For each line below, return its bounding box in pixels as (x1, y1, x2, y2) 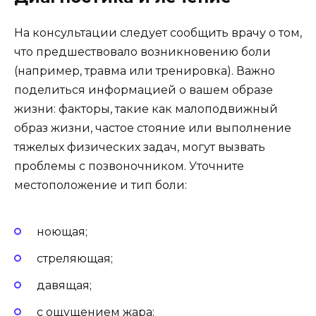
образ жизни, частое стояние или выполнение (14, 121, 291, 135)
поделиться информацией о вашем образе (14, 83, 273, 97)
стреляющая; (37, 252, 113, 265)
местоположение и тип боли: (14, 178, 187, 193)
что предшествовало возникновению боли (14, 45, 271, 59)
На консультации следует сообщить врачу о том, (14, 26, 302, 40)
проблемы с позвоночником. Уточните (14, 159, 244, 174)
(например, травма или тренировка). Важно (14, 64, 275, 78)
